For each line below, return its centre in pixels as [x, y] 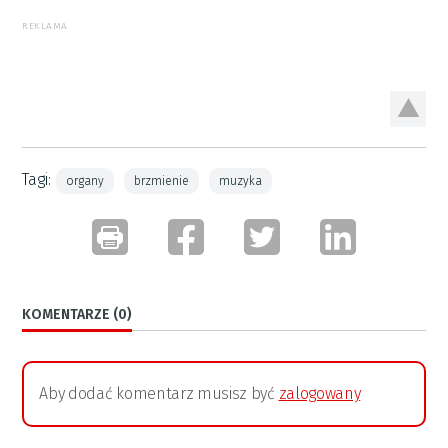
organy [85, 180]
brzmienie [162, 180]
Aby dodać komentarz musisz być [159, 393]
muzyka [241, 180]
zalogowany [319, 393]
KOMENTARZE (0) [77, 314]
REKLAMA [45, 25]
